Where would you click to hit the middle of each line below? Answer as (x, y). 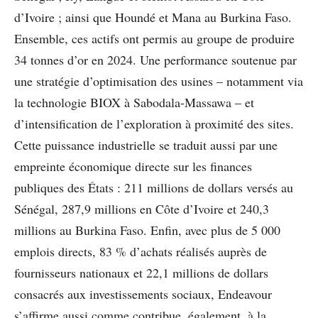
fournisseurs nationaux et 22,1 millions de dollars (141, 272)
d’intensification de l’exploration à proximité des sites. (154, 123)
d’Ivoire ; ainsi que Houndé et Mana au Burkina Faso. (153, 17)
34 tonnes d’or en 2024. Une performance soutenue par (155, 59)
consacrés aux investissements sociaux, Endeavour (143, 294)
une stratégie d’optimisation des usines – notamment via (159, 81)
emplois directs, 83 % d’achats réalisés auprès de (141, 251)
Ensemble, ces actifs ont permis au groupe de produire (154, 38)
